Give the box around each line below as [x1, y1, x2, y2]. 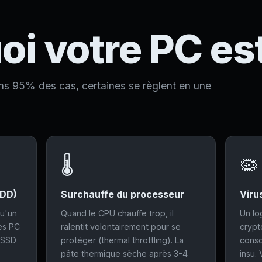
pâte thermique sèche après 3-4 [61, 249, 188, 258]
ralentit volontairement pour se [61, 222, 181, 232]
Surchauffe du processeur [61, 188, 185, 200]
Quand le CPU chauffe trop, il [61, 208, 174, 218]
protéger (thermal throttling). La [61, 235, 184, 245]
